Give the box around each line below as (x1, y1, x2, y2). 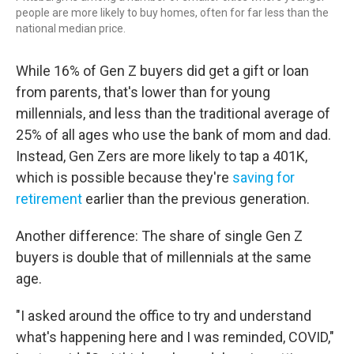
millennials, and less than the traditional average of (16, 105, 330, 122)
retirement (16, 190, 82, 208)
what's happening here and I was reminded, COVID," (16, 329, 334, 346)
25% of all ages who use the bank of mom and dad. (16, 126, 331, 144)
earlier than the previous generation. (82, 190, 310, 208)
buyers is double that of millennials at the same (16, 249, 311, 266)
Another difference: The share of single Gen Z (16, 228, 303, 245)
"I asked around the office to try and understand (16, 307, 311, 325)
